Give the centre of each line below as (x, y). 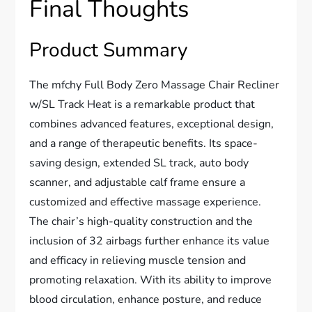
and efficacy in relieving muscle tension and (138, 260)
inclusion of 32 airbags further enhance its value (150, 241)
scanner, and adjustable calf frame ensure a (138, 182)
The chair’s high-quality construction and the (141, 221)
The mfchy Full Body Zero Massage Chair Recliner (155, 85)
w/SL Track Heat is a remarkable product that (142, 104)
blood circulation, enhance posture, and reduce (146, 299)
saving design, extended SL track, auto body (139, 163)
